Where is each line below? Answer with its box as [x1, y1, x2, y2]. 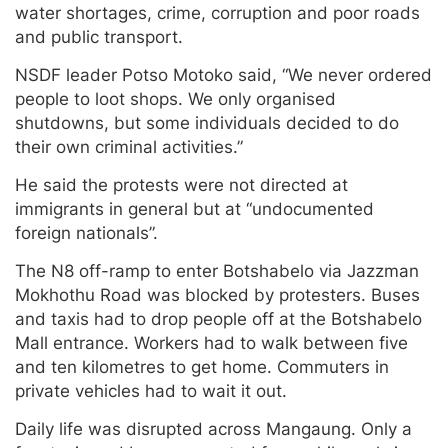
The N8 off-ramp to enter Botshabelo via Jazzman [15, 261, 419, 282]
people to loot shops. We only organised [15, 89, 336, 110]
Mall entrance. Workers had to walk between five [15, 333, 408, 354]
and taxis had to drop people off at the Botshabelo [15, 309, 422, 330]
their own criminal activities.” [15, 137, 243, 158]
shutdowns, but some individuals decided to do [15, 113, 399, 134]
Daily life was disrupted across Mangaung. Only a [15, 419, 412, 440]
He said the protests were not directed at [15, 175, 348, 196]
